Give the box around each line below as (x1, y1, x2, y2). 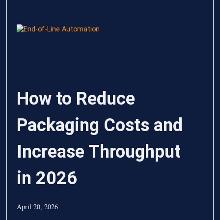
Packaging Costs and (17, 115, 183, 136)
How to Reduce (17, 88, 136, 110)
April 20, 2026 (17, 202, 58, 212)
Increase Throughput (17, 141, 181, 163)
